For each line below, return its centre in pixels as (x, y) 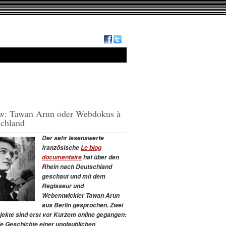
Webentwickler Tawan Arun (81, 195)
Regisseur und (63, 186)
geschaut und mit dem (74, 176)
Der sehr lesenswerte (73, 138)
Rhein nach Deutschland (77, 166)
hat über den (100, 157)
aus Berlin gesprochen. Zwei (82, 205)
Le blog (91, 147)
